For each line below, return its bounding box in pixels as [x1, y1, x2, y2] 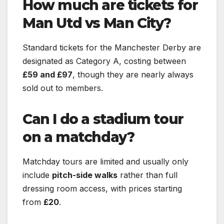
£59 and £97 [22, 69, 72, 79]
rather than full [117, 169, 177, 180]
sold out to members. [22, 82, 103, 93]
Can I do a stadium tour [22, 110, 183, 127]
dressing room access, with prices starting [22, 183, 182, 193]
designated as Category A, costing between [22, 55, 186, 66]
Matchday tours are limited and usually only [22, 156, 188, 166]
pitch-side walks [52, 169, 117, 180]
